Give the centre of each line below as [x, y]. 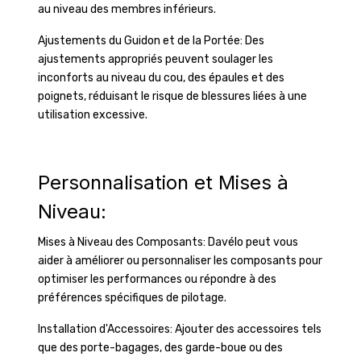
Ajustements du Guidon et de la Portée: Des [151, 41]
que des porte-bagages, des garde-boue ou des [160, 348]
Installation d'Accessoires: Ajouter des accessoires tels [180, 329]
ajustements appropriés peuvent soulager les [156, 59]
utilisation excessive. [93, 115]
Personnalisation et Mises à [163, 183]
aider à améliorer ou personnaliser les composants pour [180, 261]
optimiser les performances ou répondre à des [157, 279]
